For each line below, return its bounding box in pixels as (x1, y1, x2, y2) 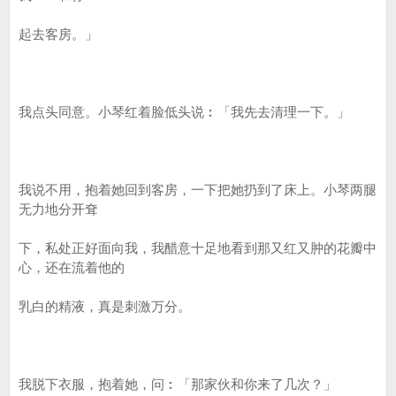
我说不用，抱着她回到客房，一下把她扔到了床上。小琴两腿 (19, 182, 377, 197)
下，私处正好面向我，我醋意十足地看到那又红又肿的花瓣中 (19, 240, 377, 255)
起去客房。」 (19, 27, 98, 42)
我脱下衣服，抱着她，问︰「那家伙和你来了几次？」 (19, 377, 337, 392)
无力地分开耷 (19, 202, 98, 217)
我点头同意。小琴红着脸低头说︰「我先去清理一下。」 (19, 104, 350, 119)
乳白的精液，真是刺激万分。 (19, 299, 191, 314)
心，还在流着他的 (19, 260, 125, 275)
